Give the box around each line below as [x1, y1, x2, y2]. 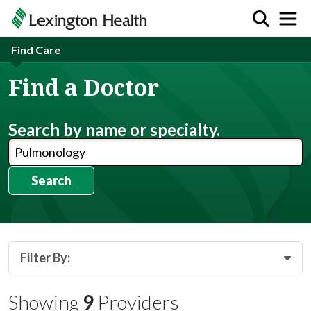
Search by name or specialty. [8, 119, 220, 140]
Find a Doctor [8, 72, 159, 102]
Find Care [11, 42, 60, 56]
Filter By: [20, 249, 70, 265]
